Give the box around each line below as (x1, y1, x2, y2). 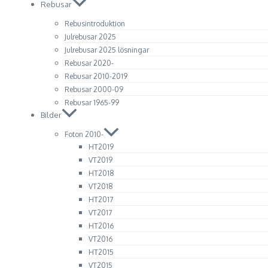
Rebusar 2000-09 (65, 85, 123, 95)
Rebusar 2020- (65, 59, 114, 68)
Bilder (41, 110, 62, 120)
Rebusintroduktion (65, 19, 125, 29)
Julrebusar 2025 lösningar (65, 45, 149, 55)
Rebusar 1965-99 (65, 98, 119, 108)
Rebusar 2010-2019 (65, 72, 127, 81)
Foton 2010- (65, 130, 103, 139)
